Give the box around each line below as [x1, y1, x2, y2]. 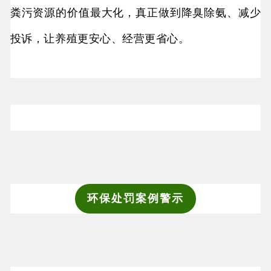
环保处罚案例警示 [87, 192, 184, 205]
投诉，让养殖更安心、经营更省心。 [10, 33, 190, 45]
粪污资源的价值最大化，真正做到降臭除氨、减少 [10, 7, 261, 19]
